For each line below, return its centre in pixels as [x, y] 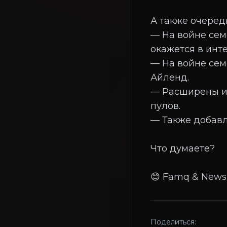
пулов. [165, 106]
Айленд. [170, 77]
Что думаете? [183, 148]
